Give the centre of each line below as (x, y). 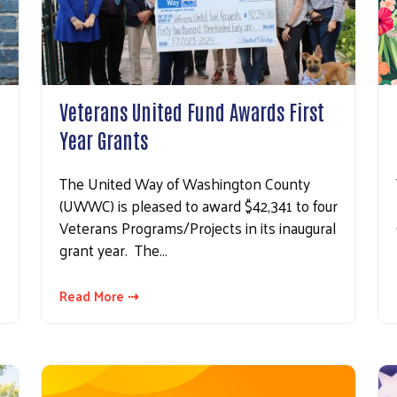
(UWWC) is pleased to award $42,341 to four (198, 205)
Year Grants (104, 139)
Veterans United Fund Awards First (192, 110)
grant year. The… (113, 249)
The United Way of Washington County (185, 183)
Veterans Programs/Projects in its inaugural (198, 227)
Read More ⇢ (99, 295)
